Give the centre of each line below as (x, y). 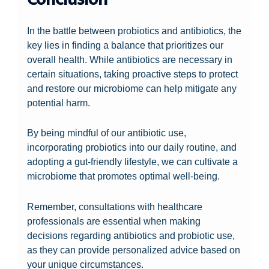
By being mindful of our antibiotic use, (107, 133)
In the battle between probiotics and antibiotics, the (134, 31)
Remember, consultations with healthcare (115, 206)
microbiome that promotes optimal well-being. (124, 176)
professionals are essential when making (114, 221)
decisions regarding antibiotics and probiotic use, (131, 235)
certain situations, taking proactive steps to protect (133, 74)
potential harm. (59, 103)
